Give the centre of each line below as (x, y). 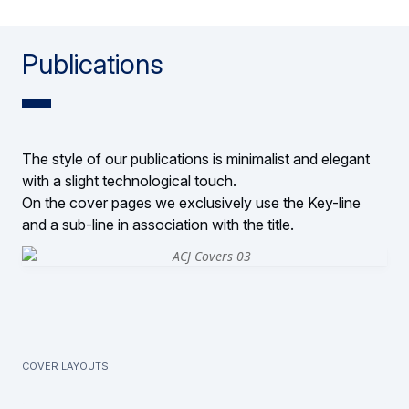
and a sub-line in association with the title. (158, 224)
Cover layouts (65, 364)
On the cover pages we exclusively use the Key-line (191, 202)
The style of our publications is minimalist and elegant (196, 158)
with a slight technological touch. (133, 180)
